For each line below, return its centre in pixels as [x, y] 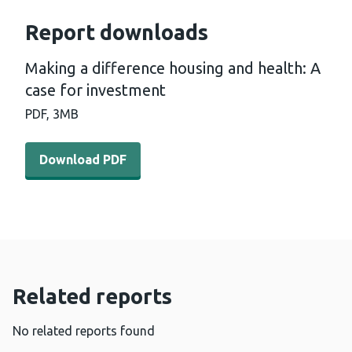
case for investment [95, 90]
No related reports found [84, 331]
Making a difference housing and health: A [173, 68]
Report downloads [117, 33]
